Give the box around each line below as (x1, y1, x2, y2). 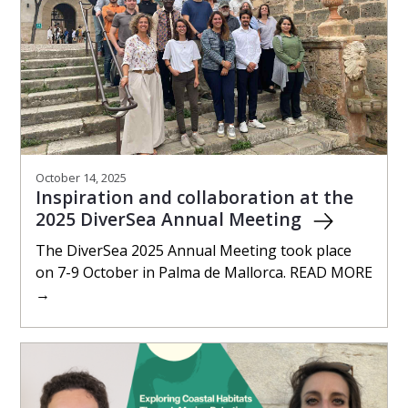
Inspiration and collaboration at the (36, 184, 353, 209)
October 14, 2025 (36, 168, 127, 186)
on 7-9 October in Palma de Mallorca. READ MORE (36, 261, 372, 282)
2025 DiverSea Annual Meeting (36, 206, 306, 231)
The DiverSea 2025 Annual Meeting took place (36, 240, 352, 260)
